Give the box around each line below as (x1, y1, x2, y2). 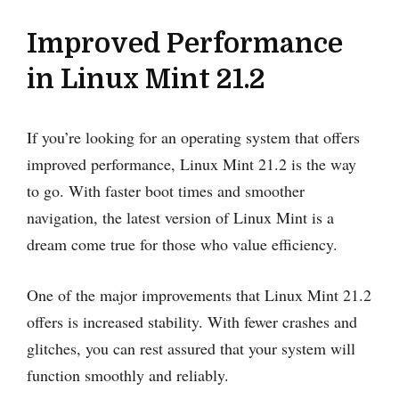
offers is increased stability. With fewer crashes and (27, 310, 357, 332)
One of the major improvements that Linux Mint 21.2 (27, 283, 371, 305)
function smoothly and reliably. (27, 363, 229, 386)
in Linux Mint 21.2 (27, 63, 265, 94)
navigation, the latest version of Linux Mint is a (27, 206, 334, 228)
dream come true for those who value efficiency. (27, 232, 338, 255)
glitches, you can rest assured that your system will (27, 337, 355, 359)
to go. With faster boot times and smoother (27, 179, 305, 201)
